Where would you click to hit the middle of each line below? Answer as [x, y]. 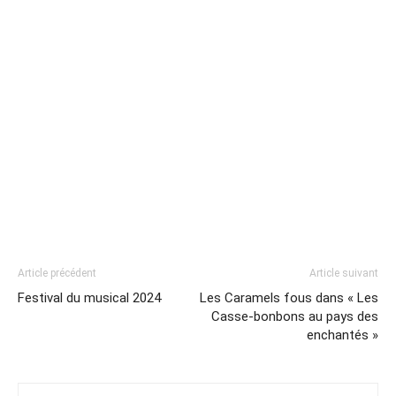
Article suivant [344, 273]
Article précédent [57, 273]
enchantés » [343, 335]
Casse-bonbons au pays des [295, 316]
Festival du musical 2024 [89, 297]
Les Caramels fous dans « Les [289, 297]
